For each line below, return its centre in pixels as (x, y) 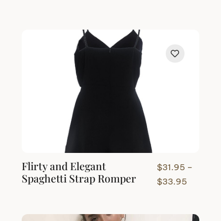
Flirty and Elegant (64, 166)
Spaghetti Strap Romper (79, 178)
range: (199, 195)
